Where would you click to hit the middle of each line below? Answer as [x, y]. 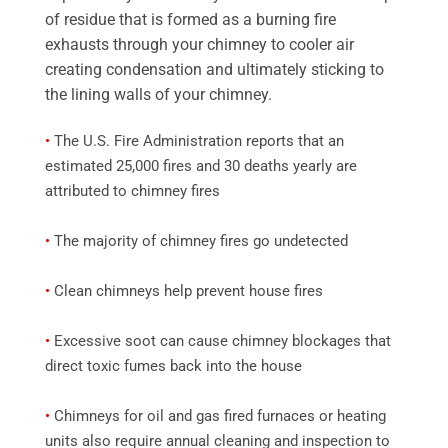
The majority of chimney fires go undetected [199, 240]
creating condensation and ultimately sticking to [214, 69]
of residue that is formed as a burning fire [190, 19]
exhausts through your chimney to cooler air [199, 44]
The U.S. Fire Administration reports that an [197, 140]
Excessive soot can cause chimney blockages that [220, 340]
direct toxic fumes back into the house [173, 365]
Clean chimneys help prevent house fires [186, 290]
